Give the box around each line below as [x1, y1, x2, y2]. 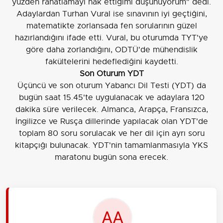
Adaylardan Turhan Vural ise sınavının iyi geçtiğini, [16, 9, 207, 19]
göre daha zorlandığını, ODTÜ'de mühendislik [25, 45, 198, 55]
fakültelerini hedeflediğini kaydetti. [45, 57, 178, 67]
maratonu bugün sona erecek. [55, 152, 168, 163]
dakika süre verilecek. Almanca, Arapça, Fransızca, [15, 105, 208, 115]
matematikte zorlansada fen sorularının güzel [26, 21, 197, 31]
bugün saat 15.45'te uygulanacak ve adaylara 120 [18, 93, 205, 103]
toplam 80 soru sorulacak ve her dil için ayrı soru [18, 128, 205, 139]
